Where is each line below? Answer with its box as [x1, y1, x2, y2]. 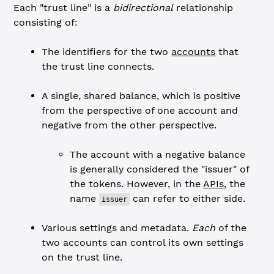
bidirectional [113, 2, 174, 13]
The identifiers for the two [42, 46, 172, 57]
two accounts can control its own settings [42, 237, 244, 248]
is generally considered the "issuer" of [70, 163, 250, 175]
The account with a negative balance [70, 149, 246, 160]
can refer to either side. [130, 193, 246, 204]
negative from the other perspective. [42, 119, 217, 131]
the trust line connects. [42, 61, 155, 72]
